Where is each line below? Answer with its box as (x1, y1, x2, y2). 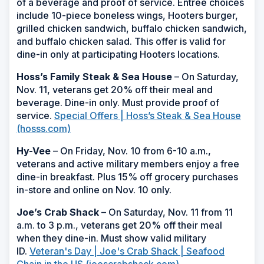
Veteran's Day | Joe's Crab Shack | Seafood (29, 245, 225, 257)
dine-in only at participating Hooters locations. (16, 48, 220, 60)
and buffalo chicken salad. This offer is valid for (16, 35, 226, 47)
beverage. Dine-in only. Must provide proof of (16, 96, 219, 108)
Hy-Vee (16, 144, 51, 157)
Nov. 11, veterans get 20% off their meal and (16, 83, 213, 95)
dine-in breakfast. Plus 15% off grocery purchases (16, 170, 238, 183)
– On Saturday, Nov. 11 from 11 (99, 206, 233, 218)
